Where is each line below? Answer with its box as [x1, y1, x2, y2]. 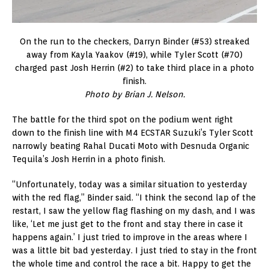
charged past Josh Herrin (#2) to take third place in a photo [15, 62, 254, 73]
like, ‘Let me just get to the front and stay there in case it [12, 219, 243, 229]
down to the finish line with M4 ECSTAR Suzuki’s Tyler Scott [12, 127, 253, 138]
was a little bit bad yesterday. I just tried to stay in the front [12, 245, 257, 255]
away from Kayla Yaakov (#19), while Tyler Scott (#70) [26, 49, 243, 59]
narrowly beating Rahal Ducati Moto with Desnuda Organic [12, 141, 249, 151]
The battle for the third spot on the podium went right [12, 114, 233, 124]
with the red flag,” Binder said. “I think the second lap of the [12, 192, 256, 202]
